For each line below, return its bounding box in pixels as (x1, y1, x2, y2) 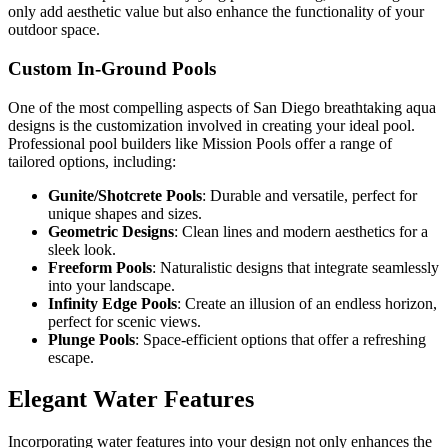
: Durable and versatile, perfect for (202, 186, 417, 204)
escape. (48, 348, 94, 366)
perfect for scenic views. (48, 312, 201, 330)
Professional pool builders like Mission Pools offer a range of (8, 134, 392, 152)
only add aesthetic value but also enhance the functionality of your (8, 3, 424, 21)
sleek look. (48, 240, 116, 258)
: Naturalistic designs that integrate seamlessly (152, 258, 439, 276)
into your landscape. (48, 276, 175, 294)
